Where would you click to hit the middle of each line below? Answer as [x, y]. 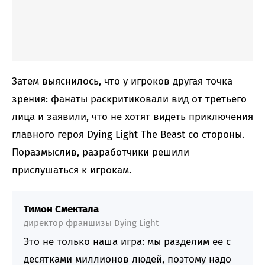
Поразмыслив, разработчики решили [101, 152]
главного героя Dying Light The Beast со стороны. [128, 134]
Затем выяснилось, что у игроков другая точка [122, 81]
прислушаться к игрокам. [72, 170]
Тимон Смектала [61, 209]
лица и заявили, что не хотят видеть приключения [132, 117]
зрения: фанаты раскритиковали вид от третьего [129, 99]
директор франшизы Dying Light [91, 223]
